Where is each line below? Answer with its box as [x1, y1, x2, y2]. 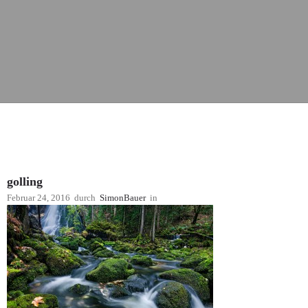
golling [7, 175, 43, 188]
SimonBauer [100, 192, 146, 203]
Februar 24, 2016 [7, 192, 70, 203]
